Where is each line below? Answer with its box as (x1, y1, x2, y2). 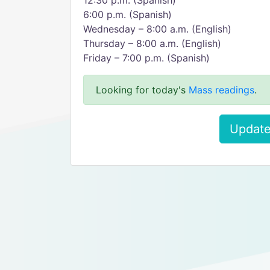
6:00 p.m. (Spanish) (83, 8, 172, 20)
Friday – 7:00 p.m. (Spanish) (83, 52, 210, 64)
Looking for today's (96, 84, 189, 96)
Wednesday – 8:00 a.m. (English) (83, 23, 231, 35)
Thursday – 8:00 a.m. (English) (83, 37, 221, 49)
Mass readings (189, 84, 254, 96)
